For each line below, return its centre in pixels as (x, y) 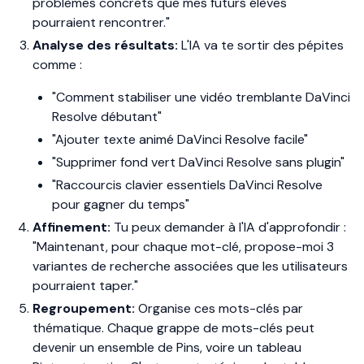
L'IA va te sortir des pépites (261, 45)
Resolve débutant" (107, 117)
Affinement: (71, 227)
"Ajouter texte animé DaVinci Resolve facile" (180, 139)
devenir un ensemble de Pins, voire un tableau (167, 347)
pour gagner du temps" (121, 204)
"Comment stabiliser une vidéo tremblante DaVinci (201, 97)
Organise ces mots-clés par (219, 308)
